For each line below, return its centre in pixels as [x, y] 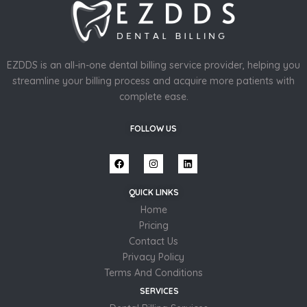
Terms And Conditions [153, 273]
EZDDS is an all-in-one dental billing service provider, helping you [153, 65]
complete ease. [153, 97]
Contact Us [153, 242]
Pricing [153, 226]
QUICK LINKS [153, 193]
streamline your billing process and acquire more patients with [153, 81]
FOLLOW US [153, 129]
